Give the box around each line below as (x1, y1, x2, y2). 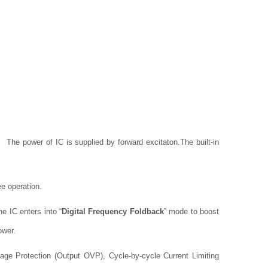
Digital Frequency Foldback (62, 207, 164, 216)
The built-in (180, 138, 220, 147)
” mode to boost (163, 207, 220, 216)
